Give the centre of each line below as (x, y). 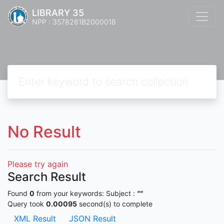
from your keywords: (70, 193)
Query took (27, 204)
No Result (44, 132)
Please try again (38, 164)
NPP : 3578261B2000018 (74, 21)
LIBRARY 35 (58, 12)
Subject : (121, 193)
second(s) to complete (115, 204)
